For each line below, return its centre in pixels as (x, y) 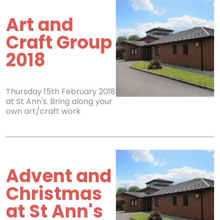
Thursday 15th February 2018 (61, 92)
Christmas (54, 194)
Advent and (59, 176)
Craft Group (59, 42)
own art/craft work (43, 111)
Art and (40, 25)
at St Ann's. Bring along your (59, 101)
